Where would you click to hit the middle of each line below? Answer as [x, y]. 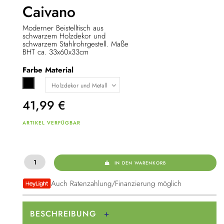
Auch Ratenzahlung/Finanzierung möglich [116, 184]
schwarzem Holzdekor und [64, 36]
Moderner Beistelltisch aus [63, 28]
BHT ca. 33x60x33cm [55, 52]
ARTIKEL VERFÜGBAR [51, 122]
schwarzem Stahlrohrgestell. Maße [75, 44]
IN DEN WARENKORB [140, 162]
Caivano [49, 12]
